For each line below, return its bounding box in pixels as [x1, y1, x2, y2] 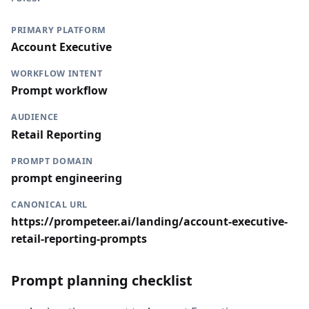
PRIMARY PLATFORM [11, 24, 106, 36]
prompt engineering [11, 170, 122, 186]
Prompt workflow [11, 83, 108, 99]
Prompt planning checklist [11, 270, 192, 290]
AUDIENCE [11, 111, 59, 123]
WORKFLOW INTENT [11, 68, 103, 80]
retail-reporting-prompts [11, 230, 147, 246]
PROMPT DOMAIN [11, 154, 94, 167]
